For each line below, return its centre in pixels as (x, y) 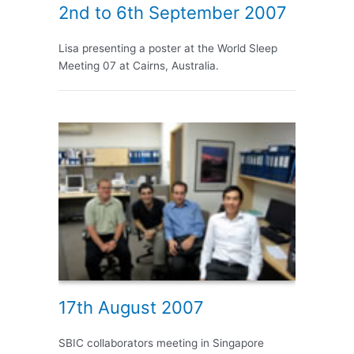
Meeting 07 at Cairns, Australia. (139, 66)
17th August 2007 (131, 308)
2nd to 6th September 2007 (173, 13)
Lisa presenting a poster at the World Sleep (168, 49)
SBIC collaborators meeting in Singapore (161, 343)
